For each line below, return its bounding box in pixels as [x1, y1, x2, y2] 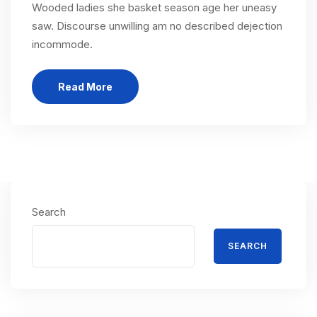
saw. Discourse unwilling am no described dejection [32, 19, 282, 33]
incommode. [32, 38, 93, 52]
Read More [58, 81, 113, 93]
